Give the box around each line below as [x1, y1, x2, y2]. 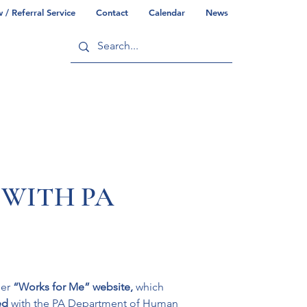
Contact [96, 7, 128, 18]
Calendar [149, 7, 185, 18]
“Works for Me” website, [13, 280, 136, 293]
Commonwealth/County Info [62, 99, 207, 112]
